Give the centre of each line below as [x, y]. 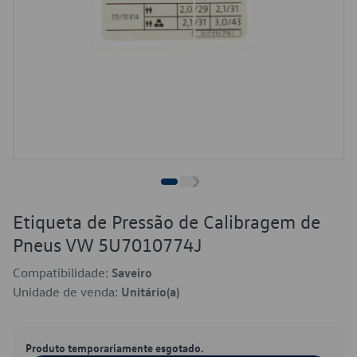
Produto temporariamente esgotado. [115, 347]
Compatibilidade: [62, 273]
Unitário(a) [150, 292]
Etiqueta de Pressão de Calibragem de [167, 222]
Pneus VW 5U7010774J [108, 245]
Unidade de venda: [67, 292]
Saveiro [132, 273]
